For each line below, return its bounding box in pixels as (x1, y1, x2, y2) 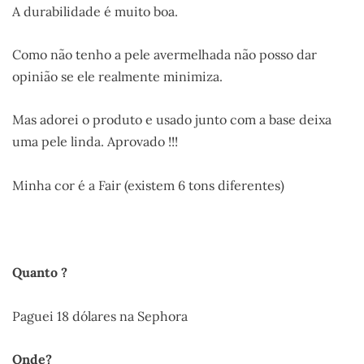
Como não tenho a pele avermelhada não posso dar (12, 46, 317, 63)
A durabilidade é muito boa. (12, 2, 178, 19)
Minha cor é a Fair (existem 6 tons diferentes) (12, 176, 284, 193)
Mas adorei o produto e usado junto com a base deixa (12, 111, 331, 128)
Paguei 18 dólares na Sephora (12, 307, 188, 324)
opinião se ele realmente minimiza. (12, 68, 223, 85)
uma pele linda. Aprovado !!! (12, 133, 178, 150)
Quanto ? (12, 264, 67, 281)
